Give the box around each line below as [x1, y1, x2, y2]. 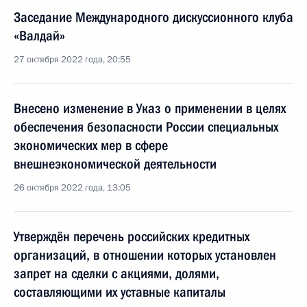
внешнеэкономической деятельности [14, 156, 217, 172]
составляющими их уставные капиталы [14, 284, 225, 300]
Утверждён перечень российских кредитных [14, 228, 249, 245]
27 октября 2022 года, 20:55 [14, 53, 131, 66]
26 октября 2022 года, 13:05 [14, 182, 131, 194]
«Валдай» [14, 27, 65, 44]
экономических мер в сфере [14, 137, 168, 153]
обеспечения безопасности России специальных [14, 119, 278, 135]
